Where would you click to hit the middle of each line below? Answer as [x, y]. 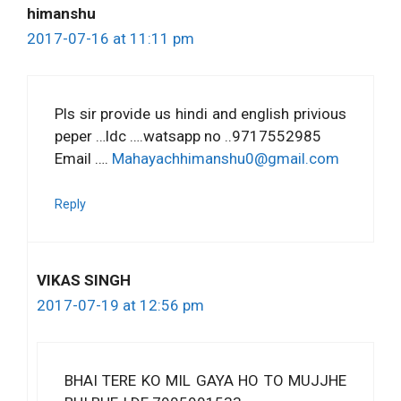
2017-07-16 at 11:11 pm [111, 39]
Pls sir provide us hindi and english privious [200, 113]
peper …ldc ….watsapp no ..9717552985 [188, 136]
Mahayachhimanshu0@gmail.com [226, 158]
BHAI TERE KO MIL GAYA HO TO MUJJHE [205, 380]
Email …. [83, 158]
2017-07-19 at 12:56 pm [120, 306]
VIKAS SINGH [84, 281]
